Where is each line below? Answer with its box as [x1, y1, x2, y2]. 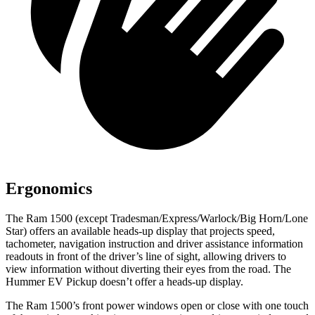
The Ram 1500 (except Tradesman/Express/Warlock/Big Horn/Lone [6, 212, 308, 224]
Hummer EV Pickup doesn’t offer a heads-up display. [6, 276, 243, 288]
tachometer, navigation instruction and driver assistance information [6, 238, 303, 250]
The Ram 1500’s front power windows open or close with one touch [6, 300, 309, 311]
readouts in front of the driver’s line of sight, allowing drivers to [6, 250, 286, 262]
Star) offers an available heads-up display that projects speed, [6, 225, 275, 237]
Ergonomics [6, 179, 92, 198]
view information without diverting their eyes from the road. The [6, 263, 291, 275]
